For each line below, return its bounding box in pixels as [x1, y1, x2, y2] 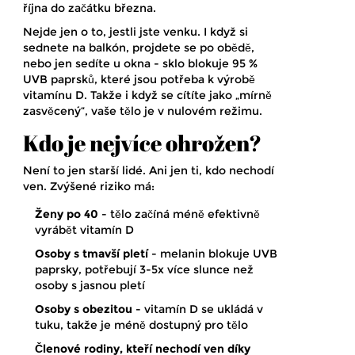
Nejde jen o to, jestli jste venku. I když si [23, 25, 248, 40]
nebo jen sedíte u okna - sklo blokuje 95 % [23, 56, 258, 71]
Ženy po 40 [35, 207, 98, 222]
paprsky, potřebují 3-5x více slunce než [35, 262, 254, 277]
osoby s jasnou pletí [35, 278, 145, 293]
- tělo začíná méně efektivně [98, 207, 260, 222]
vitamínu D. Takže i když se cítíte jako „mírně [23, 88, 272, 103]
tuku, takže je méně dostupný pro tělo [35, 318, 248, 333]
